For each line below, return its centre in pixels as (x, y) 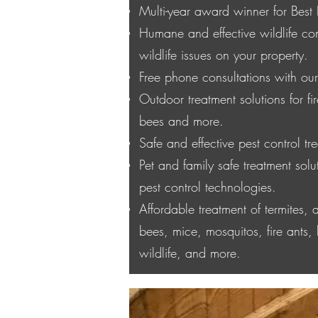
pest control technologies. (208, 187)
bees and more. (181, 121)
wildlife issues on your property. (224, 55)
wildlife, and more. (190, 253)
